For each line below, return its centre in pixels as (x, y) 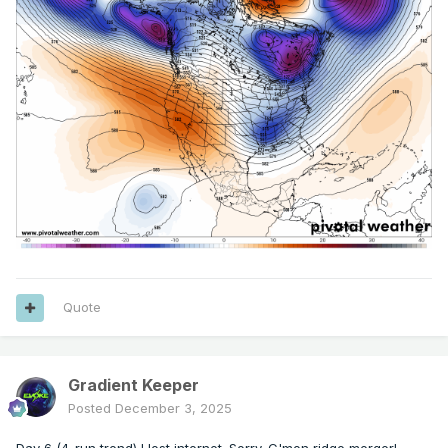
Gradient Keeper (133, 385)
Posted (91, 408)
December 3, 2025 (173, 408)
